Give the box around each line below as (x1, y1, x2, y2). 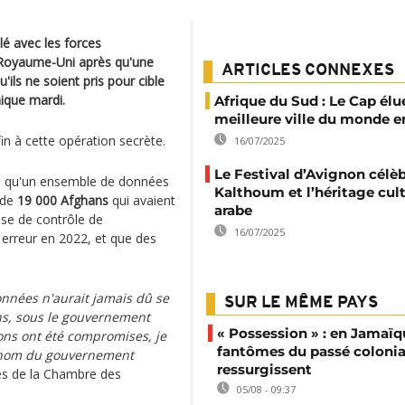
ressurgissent (217, 361, 312, 378)
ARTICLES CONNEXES (221, 62, 394, 80)
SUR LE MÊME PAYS (224, 295, 378, 312)
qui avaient (108, 192, 175, 209)
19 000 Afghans (17, 192, 108, 209)
